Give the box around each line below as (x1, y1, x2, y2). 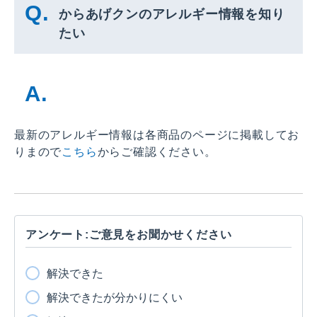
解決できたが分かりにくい (47, 291, 183, 304)
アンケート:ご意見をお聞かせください (25, 228, 232, 241)
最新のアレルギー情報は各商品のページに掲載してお (14, 128, 300, 141)
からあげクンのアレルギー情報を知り (59, 6, 285, 21)
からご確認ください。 (97, 145, 217, 158)
